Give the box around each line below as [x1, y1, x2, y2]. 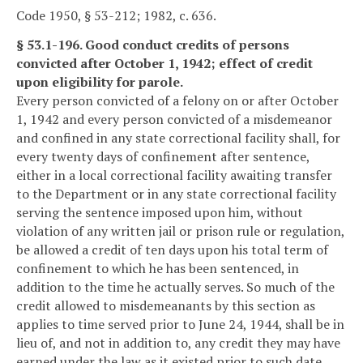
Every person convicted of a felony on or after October [16, 92, 339, 110]
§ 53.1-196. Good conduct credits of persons [16, 36, 289, 54]
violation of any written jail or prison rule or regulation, [16, 222, 344, 241]
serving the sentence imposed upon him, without [16, 203, 303, 222]
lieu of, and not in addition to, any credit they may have [16, 334, 340, 352]
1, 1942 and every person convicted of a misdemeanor [16, 110, 332, 129]
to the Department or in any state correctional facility [16, 185, 336, 203]
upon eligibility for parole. [16, 73, 183, 92]
